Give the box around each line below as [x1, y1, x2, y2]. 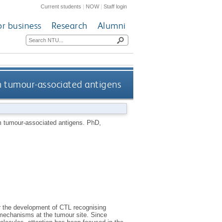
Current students [41, 3, 82, 9]
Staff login [104, 3, 127, 9]
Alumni [97, 20, 126, 32]
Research [51, 20, 88, 32]
